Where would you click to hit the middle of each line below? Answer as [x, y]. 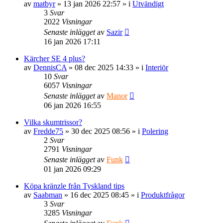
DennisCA [50, 67]
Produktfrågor [163, 195]
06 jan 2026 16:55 [72, 105]
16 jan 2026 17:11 [72, 41]
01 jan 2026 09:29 [72, 169]
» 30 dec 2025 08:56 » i [103, 131]
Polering [155, 131]
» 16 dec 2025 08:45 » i [102, 195]
